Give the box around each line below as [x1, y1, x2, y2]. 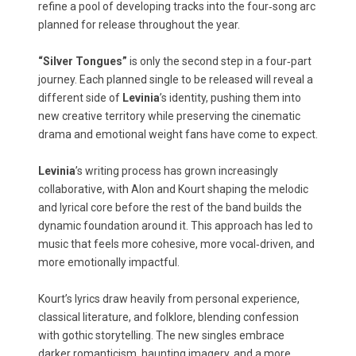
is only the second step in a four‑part [127, 55, 311, 68]
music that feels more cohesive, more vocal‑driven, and [38, 238, 315, 250]
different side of [38, 91, 122, 104]
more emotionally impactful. [38, 256, 180, 269]
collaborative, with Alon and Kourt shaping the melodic [38, 183, 308, 195]
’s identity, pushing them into [160, 91, 301, 104]
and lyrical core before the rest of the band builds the [38, 201, 302, 214]
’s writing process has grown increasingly [75, 164, 278, 177]
